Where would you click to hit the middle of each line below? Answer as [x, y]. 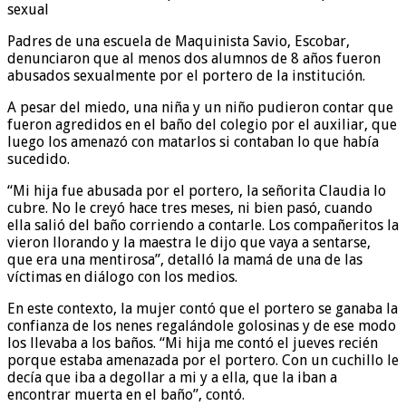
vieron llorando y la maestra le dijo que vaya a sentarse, [189, 242]
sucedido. [39, 159]
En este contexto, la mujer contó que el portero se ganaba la [203, 308]
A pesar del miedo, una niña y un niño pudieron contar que [200, 107]
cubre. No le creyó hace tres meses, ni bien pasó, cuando [190, 208]
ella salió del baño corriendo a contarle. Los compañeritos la [203, 225]
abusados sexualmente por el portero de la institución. [186, 75]
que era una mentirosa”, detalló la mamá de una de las [185, 259]
